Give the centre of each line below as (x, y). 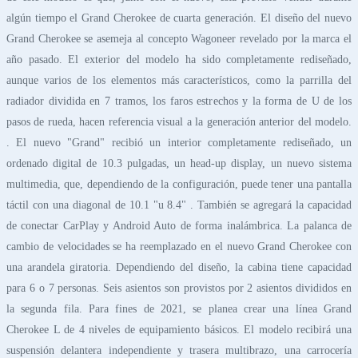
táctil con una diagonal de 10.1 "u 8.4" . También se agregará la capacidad (179, 205)
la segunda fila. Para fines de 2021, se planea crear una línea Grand (179, 308)
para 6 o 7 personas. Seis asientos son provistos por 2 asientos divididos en (179, 288)
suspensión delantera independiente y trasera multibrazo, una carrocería (179, 350)
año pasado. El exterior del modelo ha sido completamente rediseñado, (179, 59)
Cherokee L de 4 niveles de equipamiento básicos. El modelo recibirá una (179, 329)
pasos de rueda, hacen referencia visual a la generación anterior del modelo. (179, 121)
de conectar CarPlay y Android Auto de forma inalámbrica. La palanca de (179, 225)
